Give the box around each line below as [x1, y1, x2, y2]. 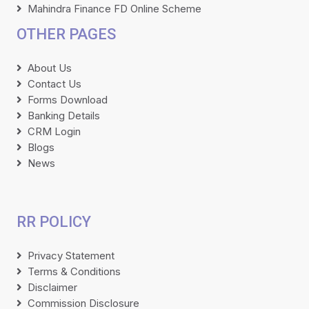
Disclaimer [28, 280, 77, 294]
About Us [28, 61, 72, 74]
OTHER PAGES [17, 25, 116, 43]
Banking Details [28, 108, 100, 122]
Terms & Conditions [28, 264, 121, 278]
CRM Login [28, 124, 81, 138]
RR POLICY [17, 212, 91, 230]
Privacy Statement [28, 248, 114, 262]
